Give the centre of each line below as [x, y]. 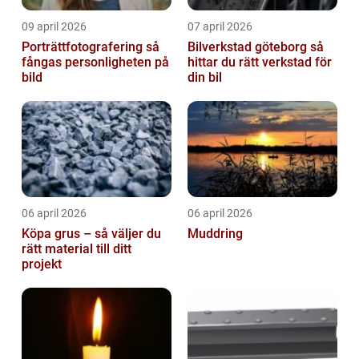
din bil [205, 77]
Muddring [215, 233]
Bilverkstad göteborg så [249, 46]
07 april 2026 [220, 26]
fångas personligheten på [95, 62]
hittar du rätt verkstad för [260, 62]
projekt [42, 264]
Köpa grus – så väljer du [91, 233]
